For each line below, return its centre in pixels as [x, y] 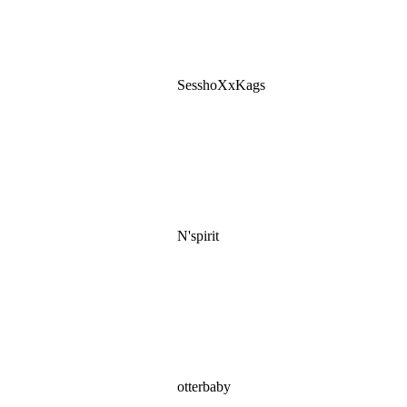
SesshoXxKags [219, 85]
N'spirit [196, 236]
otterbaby [202, 387]
